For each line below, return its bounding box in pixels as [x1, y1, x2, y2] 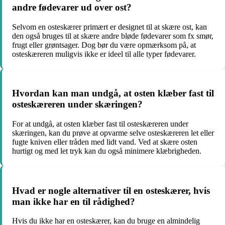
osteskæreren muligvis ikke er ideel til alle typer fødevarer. [12, 49, 196, 58]
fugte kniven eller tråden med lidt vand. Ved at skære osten [12, 137, 197, 146]
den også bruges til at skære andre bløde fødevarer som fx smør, [12, 31, 213, 40]
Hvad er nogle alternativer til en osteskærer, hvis [12, 185, 210, 196]
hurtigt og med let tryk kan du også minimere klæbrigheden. [12, 146, 201, 155]
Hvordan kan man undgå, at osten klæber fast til [12, 88, 214, 99]
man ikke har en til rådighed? [12, 196, 135, 207]
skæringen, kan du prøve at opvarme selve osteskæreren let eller [12, 128, 214, 137]
